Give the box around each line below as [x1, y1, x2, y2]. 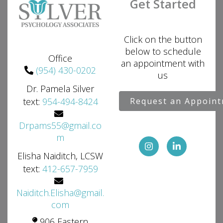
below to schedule [124, 45, 201, 57]
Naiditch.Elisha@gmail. [16, 186, 104, 199]
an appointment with [121, 57, 205, 69]
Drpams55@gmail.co [19, 119, 102, 131]
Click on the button [123, 33, 202, 45]
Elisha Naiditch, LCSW [17, 149, 103, 162]
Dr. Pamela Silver [26, 82, 94, 95]
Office [48, 52, 72, 65]
